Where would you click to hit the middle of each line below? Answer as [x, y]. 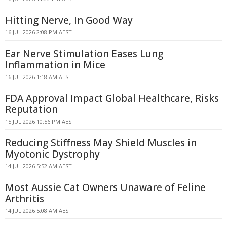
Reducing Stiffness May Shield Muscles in [101, 143]
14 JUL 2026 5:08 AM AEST [39, 211]
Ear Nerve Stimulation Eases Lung [84, 54]
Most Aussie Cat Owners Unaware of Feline [105, 187]
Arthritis [25, 199]
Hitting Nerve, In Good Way [69, 20]
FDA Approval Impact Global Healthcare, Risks [112, 98]
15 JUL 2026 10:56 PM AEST [40, 121]
